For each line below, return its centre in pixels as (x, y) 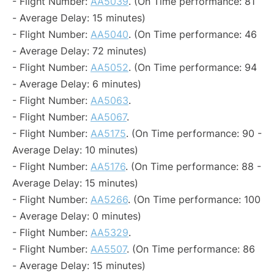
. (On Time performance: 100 (194, 199)
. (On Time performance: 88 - (193, 166)
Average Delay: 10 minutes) (75, 150)
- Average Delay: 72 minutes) (80, 51)
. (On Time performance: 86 (191, 249)
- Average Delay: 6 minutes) (77, 84)
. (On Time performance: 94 (193, 67)
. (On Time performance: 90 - (194, 133)
